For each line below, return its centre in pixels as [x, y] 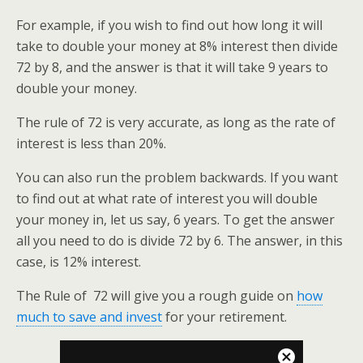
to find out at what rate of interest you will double [167, 199]
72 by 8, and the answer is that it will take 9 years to [172, 67]
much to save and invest [89, 317]
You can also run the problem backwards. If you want [177, 177]
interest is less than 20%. [91, 143]
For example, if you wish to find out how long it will [169, 25]
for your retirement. [224, 317]
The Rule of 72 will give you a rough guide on [156, 296]
